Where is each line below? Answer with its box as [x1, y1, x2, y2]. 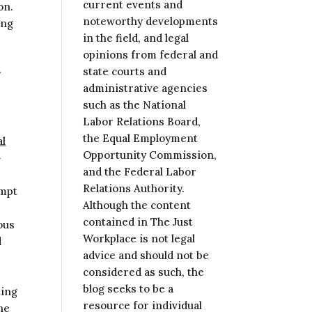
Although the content [83, 198, 192, 212]
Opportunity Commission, [83, 148, 217, 162]
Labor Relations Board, [83, 115, 201, 128]
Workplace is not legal [83, 232, 196, 245]
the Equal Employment [83, 132, 198, 145]
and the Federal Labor [83, 165, 197, 178]
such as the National [83, 98, 187, 111]
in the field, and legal [83, 31, 189, 45]
